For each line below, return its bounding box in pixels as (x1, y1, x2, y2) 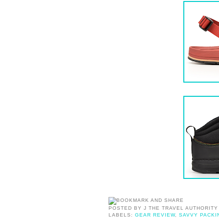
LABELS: (109, 212, 135, 218)
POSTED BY (109, 205, 144, 211)
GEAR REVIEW (135, 212, 175, 218)
